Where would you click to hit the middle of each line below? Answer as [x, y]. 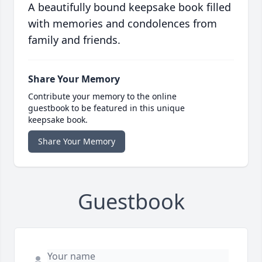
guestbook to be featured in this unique [106, 108]
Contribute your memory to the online [102, 96]
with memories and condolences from [123, 24]
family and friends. [74, 40]
